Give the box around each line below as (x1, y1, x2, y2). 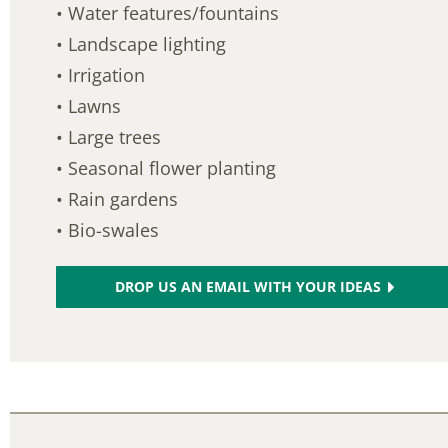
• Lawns (56, 94, 122, 119)
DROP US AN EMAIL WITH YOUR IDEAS (114, 277, 381, 297)
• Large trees (56, 125, 162, 150)
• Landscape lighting (56, 32, 227, 57)
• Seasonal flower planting (56, 156, 277, 181)
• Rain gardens (56, 187, 179, 212)
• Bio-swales (56, 218, 160, 243)
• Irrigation (56, 63, 146, 88)
